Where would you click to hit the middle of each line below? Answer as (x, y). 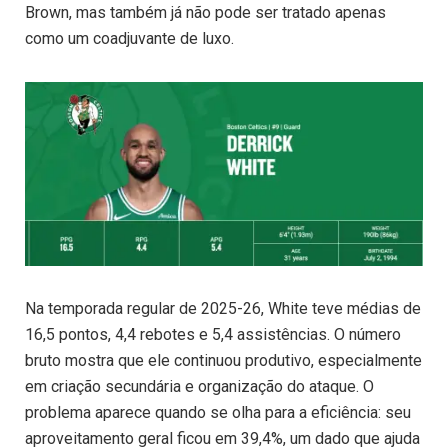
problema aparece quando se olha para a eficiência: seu (218, 412)
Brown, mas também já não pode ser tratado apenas (205, 13)
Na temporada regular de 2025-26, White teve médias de (223, 308)
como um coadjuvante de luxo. (129, 39)
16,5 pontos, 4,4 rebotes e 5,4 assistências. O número (213, 334)
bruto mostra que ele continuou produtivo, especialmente (223, 360)
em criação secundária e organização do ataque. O (199, 386)
